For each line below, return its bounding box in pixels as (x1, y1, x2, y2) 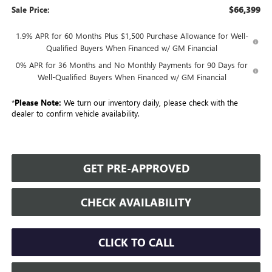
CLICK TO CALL (98, 235, 174, 250)
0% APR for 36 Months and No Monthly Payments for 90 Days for (16, 59, 248, 70)
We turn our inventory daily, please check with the (61, 97, 238, 108)
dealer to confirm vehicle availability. (11, 108, 140, 119)
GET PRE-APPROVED (83, 161, 189, 176)
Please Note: (14, 97, 61, 108)
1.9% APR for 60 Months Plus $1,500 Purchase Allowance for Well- (15, 30, 248, 41)
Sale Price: (11, 4, 50, 15)
